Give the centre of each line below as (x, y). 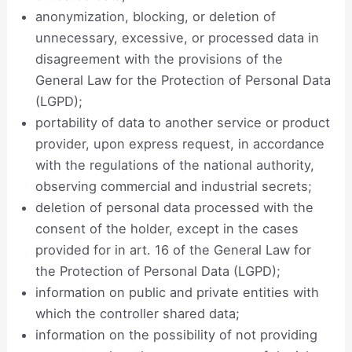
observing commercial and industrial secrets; (174, 186)
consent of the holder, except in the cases (167, 228)
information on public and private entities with (178, 292)
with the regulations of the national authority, (175, 165)
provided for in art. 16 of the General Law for (174, 249)
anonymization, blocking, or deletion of (156, 16)
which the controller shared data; (138, 313)
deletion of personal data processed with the (175, 207)
